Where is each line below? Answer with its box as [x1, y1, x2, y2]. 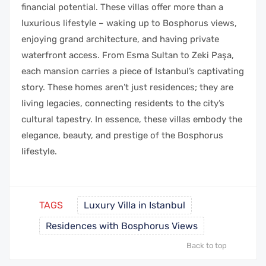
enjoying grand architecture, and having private [21, 34, 219, 45]
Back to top [186, 241, 227, 251]
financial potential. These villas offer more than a [21, 2, 223, 13]
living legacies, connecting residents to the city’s [21, 98, 224, 109]
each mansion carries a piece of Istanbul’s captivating [21, 66, 244, 77]
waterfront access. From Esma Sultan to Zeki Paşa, [21, 50, 234, 61]
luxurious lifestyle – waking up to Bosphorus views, [21, 18, 237, 29]
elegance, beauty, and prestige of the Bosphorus [21, 130, 223, 141]
